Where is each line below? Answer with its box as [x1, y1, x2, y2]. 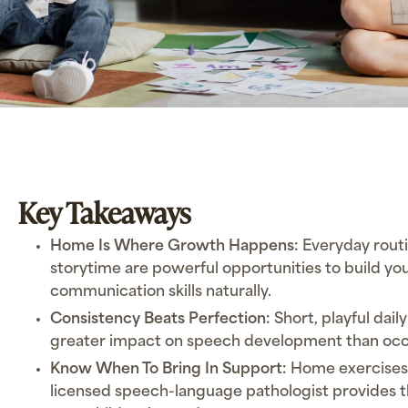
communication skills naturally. [50, 285, 272, 301]
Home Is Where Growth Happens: [50, 240, 300, 255]
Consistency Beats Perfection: [50, 312, 271, 328]
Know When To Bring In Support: [50, 362, 288, 377]
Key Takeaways [18, 191, 190, 233]
